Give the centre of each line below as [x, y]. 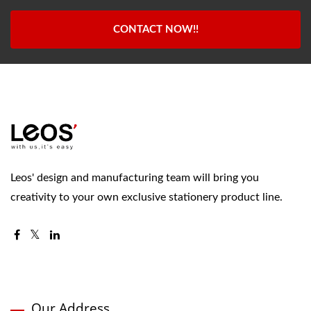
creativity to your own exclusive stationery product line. [146, 197]
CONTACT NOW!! [155, 30]
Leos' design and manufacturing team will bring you [135, 178]
